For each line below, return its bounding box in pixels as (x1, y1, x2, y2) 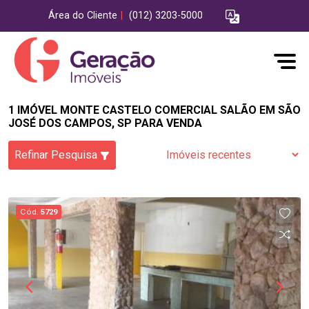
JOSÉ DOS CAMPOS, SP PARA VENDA (8, 117, 202, 130)
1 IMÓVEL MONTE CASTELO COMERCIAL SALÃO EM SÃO (8, 103, 301, 117)
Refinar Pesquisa (14, 148, 100, 161)
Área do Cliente (48, 10, 117, 22)
